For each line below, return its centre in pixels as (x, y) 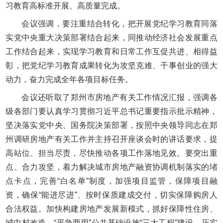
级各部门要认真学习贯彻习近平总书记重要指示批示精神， (111, 111)
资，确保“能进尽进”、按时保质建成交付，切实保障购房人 (111, 195)
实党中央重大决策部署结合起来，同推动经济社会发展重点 (111, 38)
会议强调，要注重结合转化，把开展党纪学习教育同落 (119, 24)
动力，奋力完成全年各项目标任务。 (69, 80)
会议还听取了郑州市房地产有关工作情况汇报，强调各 (119, 98)
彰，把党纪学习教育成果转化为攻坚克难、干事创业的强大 (111, 66)
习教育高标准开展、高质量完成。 (65, 6)
